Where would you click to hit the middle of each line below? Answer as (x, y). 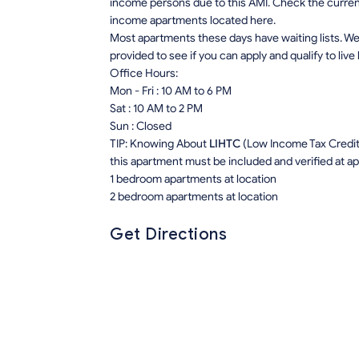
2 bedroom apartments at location (194, 197)
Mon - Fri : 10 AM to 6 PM (171, 91)
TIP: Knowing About (159, 144)
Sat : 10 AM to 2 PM (156, 109)
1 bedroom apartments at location (193, 179)
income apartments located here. (193, 21)
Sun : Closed (141, 127)
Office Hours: (144, 74)
